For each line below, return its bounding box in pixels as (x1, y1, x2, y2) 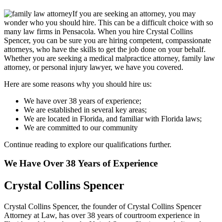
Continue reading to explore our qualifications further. (4, 140, 171, 149)
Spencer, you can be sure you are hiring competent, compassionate (4, 36, 211, 45)
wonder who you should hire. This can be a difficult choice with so (4, 18, 213, 27)
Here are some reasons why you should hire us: (4, 79, 152, 88)
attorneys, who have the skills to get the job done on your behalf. (4, 45, 206, 54)
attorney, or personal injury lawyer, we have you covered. (4, 62, 183, 71)
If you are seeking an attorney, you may (72, 9, 196, 18)
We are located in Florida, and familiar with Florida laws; (24, 114, 202, 123)
